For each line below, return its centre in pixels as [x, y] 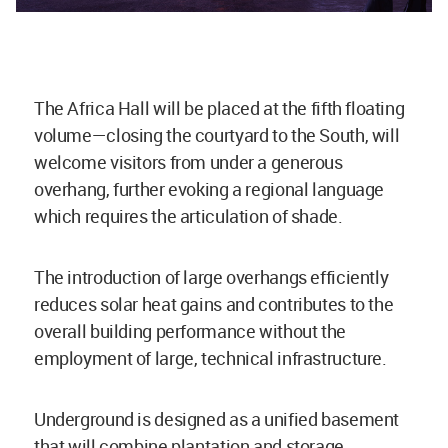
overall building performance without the [190, 331]
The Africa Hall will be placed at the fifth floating [219, 108]
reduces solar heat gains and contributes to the [214, 304]
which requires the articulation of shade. [190, 216]
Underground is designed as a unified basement [216, 419]
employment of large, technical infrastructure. [210, 358]
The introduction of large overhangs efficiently [211, 277]
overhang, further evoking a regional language [209, 189]
